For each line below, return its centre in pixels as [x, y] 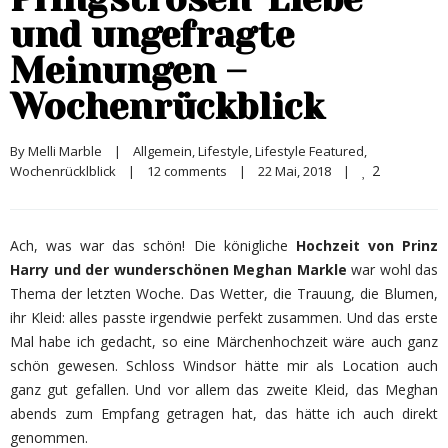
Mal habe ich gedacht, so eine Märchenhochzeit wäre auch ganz [224, 341]
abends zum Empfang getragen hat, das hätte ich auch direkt [224, 413]
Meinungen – [128, 70]
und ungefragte [152, 34]
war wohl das [392, 269]
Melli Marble [65, 150]
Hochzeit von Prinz [367, 245]
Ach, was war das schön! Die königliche [153, 245]
